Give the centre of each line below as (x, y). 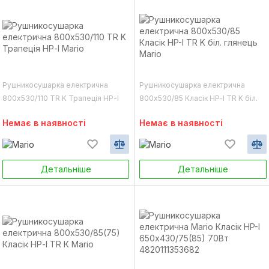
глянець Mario (165, 111)
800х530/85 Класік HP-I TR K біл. (198, 98)
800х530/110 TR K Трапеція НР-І (61, 98)
